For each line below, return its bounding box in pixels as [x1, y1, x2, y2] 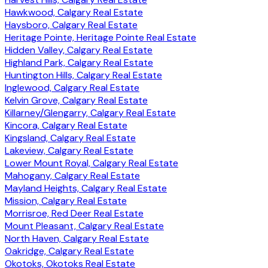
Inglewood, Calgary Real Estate [5, 81, 139, 94]
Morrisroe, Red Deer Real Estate [5, 206, 144, 220]
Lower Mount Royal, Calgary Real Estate [5, 156, 178, 169]
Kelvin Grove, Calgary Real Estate [5, 93, 148, 106]
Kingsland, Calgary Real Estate [5, 131, 136, 144]
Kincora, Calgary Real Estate [5, 118, 127, 132]
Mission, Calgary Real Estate [5, 194, 127, 207]
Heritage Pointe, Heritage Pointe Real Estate [5, 31, 196, 44]
